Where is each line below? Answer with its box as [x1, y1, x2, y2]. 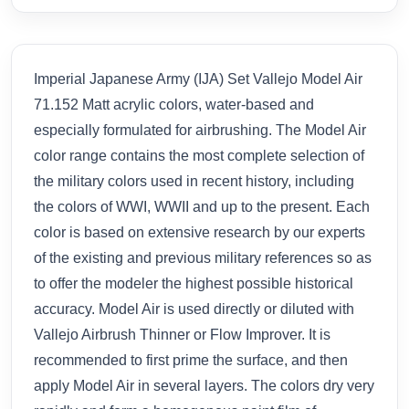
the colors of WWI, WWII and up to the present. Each [34, 198, 370, 215]
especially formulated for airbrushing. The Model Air [34, 121, 366, 138]
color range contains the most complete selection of [34, 147, 364, 163]
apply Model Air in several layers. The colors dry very [34, 377, 374, 393]
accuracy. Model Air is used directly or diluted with [34, 300, 354, 317]
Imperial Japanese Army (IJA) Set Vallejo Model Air [34, 70, 362, 87]
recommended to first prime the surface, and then [34, 351, 348, 368]
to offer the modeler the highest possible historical [34, 275, 353, 291]
